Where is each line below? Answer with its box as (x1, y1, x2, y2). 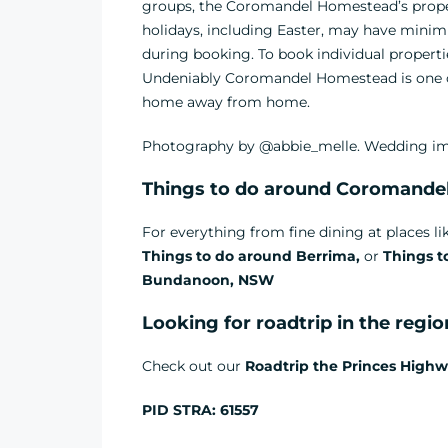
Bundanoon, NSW (142, 271, 274, 289)
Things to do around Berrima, (142, 247, 364, 265)
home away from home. (142, 93, 310, 111)
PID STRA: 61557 (142, 401, 259, 419)
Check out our (142, 357, 245, 375)
